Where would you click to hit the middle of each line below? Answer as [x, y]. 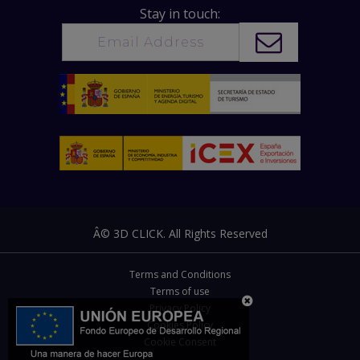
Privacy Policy [180, 308]
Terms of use [180, 291]
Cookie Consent [180, 342]
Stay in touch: [180, 13]
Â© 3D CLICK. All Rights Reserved [180, 233]
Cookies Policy [180, 325]
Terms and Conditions [180, 274]
